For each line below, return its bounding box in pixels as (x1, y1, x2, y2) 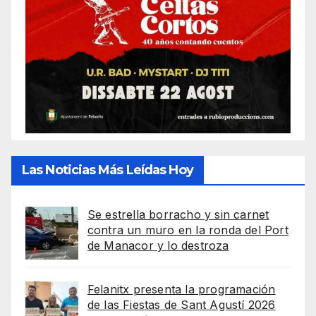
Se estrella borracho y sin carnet (87, 207, 269, 221)
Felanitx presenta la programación (87, 281, 276, 296)
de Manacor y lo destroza (87, 238, 229, 253)
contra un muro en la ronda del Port (87, 222, 288, 237)
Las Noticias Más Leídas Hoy (22, 162, 193, 178)
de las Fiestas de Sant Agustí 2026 (87, 297, 276, 312)
